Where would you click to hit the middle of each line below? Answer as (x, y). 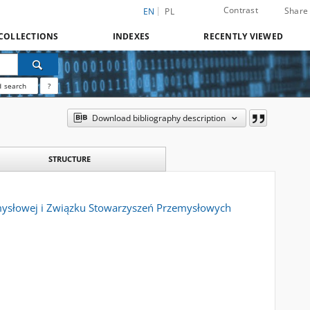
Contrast (240, 10)
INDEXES (131, 36)
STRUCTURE (69, 159)
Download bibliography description (158, 118)
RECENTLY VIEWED (243, 36)
